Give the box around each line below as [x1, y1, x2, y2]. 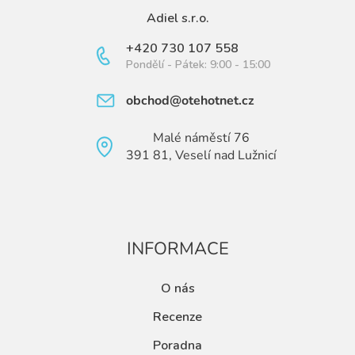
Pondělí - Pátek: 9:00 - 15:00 [126, 56, 270, 72]
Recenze [153, 307, 202, 326]
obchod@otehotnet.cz [126, 91, 254, 109]
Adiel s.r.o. [146, 9, 209, 27]
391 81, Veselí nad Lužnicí [126, 146, 277, 164]
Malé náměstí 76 [153, 128, 250, 147]
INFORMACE [126, 236, 229, 261]
